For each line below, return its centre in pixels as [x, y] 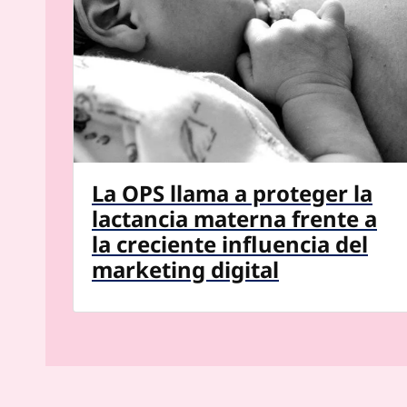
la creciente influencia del [230, 243]
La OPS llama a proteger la [232, 193]
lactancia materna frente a [234, 218]
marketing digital [185, 269]
